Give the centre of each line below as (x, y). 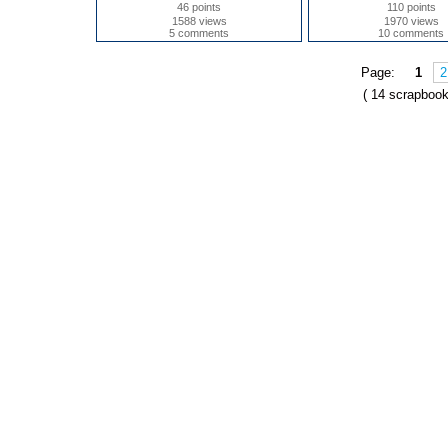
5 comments (199, 33)
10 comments (411, 33)
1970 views (411, 21)
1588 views (199, 21)
